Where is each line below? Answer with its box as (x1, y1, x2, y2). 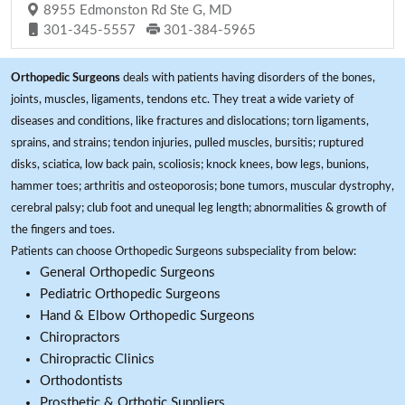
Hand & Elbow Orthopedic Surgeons (40, 309, 255, 323)
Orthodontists (40, 374, 123, 388)
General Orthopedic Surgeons (40, 266, 215, 279)
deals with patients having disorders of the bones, (120, 71, 375, 84)
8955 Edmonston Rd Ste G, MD (40, 4, 231, 17)
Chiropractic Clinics (40, 353, 155, 366)
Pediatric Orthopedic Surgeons (40, 287, 221, 301)
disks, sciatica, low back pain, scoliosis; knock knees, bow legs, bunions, (11, 158, 369, 171)
